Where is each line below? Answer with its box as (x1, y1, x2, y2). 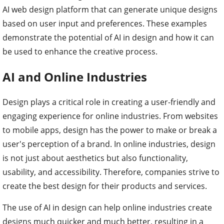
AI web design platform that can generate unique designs (2, 4, 217, 15)
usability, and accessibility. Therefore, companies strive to (2, 166, 219, 178)
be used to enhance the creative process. (2, 46, 157, 57)
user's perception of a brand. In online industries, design (2, 138, 215, 150)
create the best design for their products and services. (2, 180, 207, 192)
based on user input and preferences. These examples (2, 18, 207, 29)
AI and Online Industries (2, 68, 147, 85)
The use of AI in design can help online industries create (2, 202, 212, 213)
